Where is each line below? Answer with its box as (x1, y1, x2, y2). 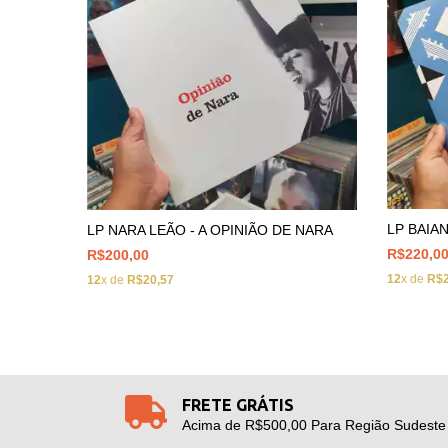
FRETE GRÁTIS (181, 395, 294, 414)
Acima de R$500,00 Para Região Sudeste (181, 416, 446, 433)
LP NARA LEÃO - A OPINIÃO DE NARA (87, 221, 333, 238)
